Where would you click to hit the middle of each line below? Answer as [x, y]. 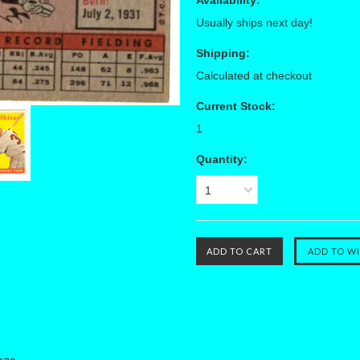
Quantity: [222, 159]
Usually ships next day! [254, 22]
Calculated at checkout [254, 76]
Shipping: [223, 53]
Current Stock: [236, 106]
